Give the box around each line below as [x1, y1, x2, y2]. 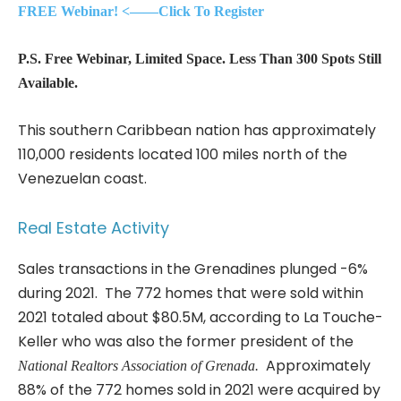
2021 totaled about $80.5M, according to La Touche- [18, 306, 383, 328]
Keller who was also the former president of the [18, 330, 354, 352]
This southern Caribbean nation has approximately [18, 119, 376, 141]
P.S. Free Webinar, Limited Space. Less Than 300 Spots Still [18, 50, 381, 66]
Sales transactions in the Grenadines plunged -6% [18, 258, 368, 279]
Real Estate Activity [18, 216, 169, 239]
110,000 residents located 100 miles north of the [18, 143, 347, 165]
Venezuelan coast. [18, 167, 147, 189]
